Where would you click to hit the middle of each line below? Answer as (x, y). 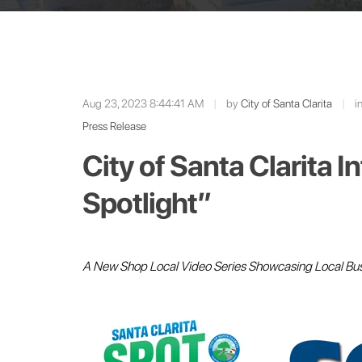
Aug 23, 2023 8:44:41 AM (143, 103)
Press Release (114, 126)
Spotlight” (147, 203)
